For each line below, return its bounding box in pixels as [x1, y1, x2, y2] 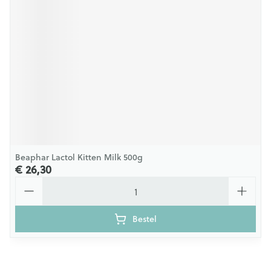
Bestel [132, 213, 157, 225]
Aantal [15, 175, 44, 189]
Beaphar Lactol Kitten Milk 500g [15, 151, 143, 163]
